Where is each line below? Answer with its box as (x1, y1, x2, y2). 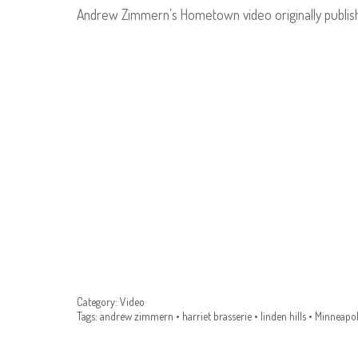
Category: (77, 294, 117, 308)
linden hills (261, 308, 306, 323)
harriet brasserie (182, 308, 252, 323)
